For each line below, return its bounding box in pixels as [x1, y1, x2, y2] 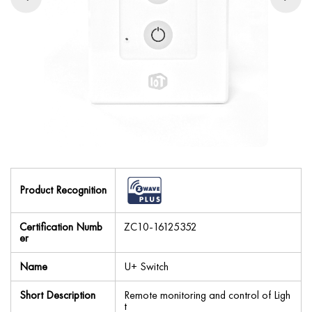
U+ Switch [124, 259, 169, 274]
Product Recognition [19, 182, 107, 197]
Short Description [19, 288, 95, 302]
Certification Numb [19, 219, 102, 234]
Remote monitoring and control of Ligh [124, 288, 290, 302]
